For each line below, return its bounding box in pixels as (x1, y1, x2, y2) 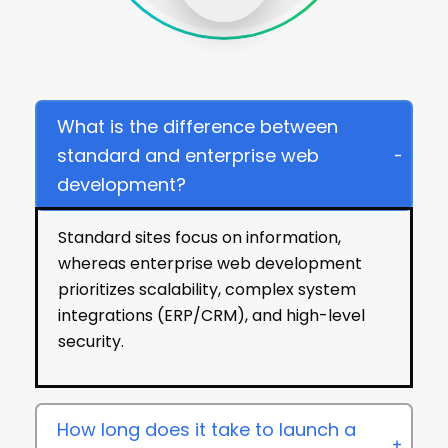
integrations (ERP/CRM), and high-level (58, 304, 365, 328)
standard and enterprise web (57, 143, 319, 169)
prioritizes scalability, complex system (58, 278, 356, 302)
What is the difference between (57, 114, 338, 140)
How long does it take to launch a (57, 417, 356, 443)
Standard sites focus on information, (58, 226, 341, 250)
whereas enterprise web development (58, 252, 362, 276)
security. (58, 330, 124, 354)
